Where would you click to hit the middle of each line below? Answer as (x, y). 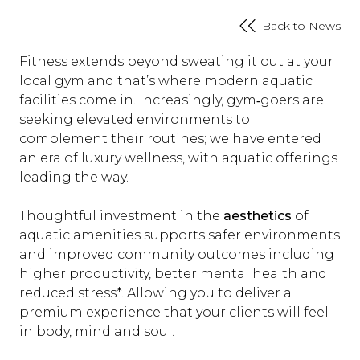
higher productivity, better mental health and (173, 274)
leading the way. (74, 177)
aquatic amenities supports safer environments (180, 235)
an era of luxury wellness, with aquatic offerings (178, 158)
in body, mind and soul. (97, 331)
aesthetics (258, 216)
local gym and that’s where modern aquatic (166, 81)
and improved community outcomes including (177, 254)
